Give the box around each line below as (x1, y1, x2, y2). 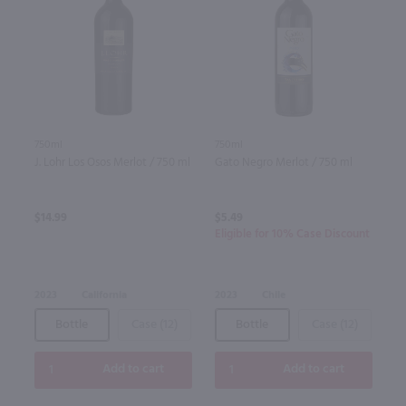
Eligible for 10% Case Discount (214, 224, 370, 244)
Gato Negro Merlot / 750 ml (214, 152, 353, 172)
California (81, 285, 127, 304)
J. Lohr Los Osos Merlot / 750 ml (34, 152, 190, 172)
